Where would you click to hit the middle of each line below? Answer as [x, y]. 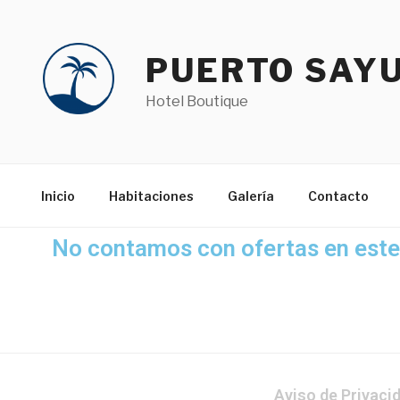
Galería [250, 196]
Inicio [58, 196]
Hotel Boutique [197, 101]
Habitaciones [151, 196]
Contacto [338, 196]
